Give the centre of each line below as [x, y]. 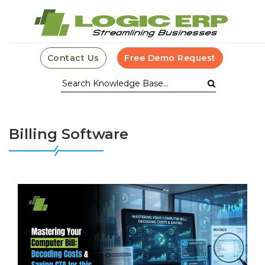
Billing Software [69, 134]
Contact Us [73, 58]
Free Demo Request [170, 58]
